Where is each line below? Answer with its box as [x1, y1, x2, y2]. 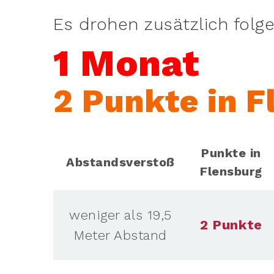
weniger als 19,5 [69, 207, 172, 223]
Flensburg [200, 163, 262, 179]
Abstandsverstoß [66, 154, 175, 169]
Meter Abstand [74, 227, 167, 243]
